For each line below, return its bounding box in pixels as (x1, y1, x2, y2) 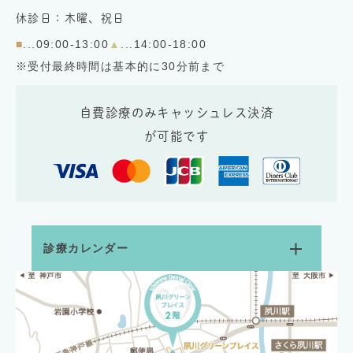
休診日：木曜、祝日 (16, 12, 125, 24)
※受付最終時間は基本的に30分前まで (16, 59, 225, 72)
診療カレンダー (43, 242, 129, 255)
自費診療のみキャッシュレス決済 (79, 106, 273, 119)
